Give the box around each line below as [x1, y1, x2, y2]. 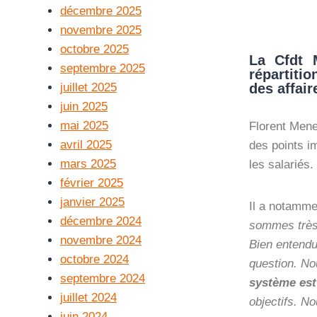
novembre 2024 [60, 234, 142, 247]
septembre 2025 [60, 62, 145, 75]
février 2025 [60, 176, 123, 190]
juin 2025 [60, 100, 108, 113]
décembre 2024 [60, 214, 142, 228]
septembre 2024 [60, 272, 145, 285]
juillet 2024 [60, 291, 117, 304]
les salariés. [248, 157, 313, 171]
